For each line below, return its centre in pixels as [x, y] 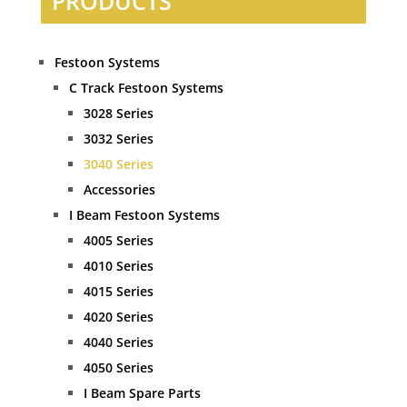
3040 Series [118, 164]
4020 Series [118, 317]
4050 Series [118, 368]
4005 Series [118, 241]
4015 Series [118, 292]
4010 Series [118, 266]
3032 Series [118, 139]
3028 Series [118, 114]
